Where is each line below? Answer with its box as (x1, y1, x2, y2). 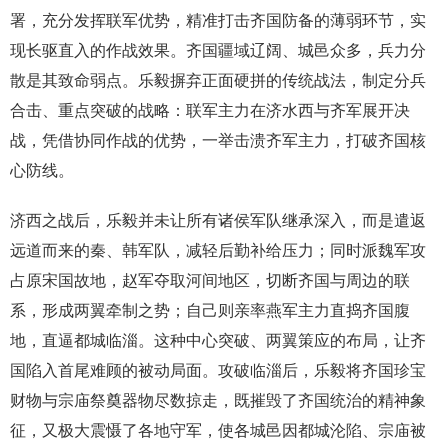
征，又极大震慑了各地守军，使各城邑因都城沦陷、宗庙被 (10, 421, 426, 439)
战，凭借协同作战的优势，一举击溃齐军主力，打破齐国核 (10, 131, 426, 149)
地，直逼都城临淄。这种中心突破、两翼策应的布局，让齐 (10, 331, 426, 349)
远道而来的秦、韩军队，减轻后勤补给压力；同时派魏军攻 (10, 241, 426, 259)
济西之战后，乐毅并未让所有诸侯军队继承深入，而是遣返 (10, 211, 426, 229)
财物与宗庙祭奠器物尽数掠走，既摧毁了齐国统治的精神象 (10, 391, 426, 409)
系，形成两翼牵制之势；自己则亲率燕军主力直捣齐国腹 (10, 301, 410, 319)
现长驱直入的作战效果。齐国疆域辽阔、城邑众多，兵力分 (10, 41, 426, 59)
